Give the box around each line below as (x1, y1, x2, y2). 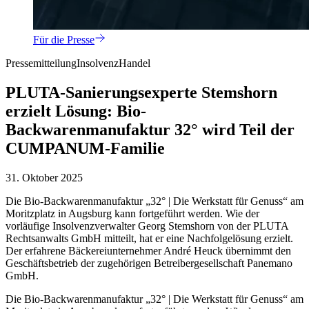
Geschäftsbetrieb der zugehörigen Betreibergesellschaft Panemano (6, 257, 292, 269)
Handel (119, 57, 150, 70)
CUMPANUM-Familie (6, 139, 165, 158)
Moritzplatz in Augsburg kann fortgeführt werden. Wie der (6, 207, 259, 219)
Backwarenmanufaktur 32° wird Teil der (6, 121, 295, 139)
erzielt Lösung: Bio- (6, 102, 146, 121)
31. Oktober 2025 (6, 171, 83, 183)
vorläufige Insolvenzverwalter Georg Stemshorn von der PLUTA (6, 219, 288, 232)
